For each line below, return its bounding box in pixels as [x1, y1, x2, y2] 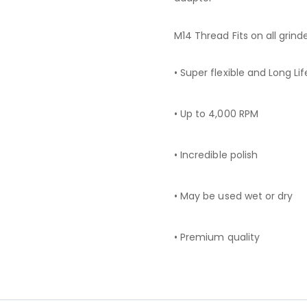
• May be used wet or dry [174, 189, 293, 203]
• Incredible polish [174, 148, 258, 162]
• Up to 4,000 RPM [174, 107, 258, 121]
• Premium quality [174, 230, 260, 244]
